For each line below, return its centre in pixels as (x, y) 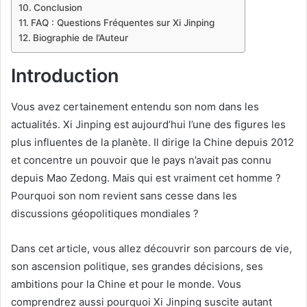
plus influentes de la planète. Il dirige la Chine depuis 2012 (152, 142)
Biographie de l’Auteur (80, 38)
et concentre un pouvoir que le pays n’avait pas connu (141, 160)
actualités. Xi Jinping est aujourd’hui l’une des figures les (148, 124)
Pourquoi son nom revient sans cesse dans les (124, 195)
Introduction (65, 76)
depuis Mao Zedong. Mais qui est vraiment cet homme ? (146, 177)
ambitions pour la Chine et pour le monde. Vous (126, 284)
